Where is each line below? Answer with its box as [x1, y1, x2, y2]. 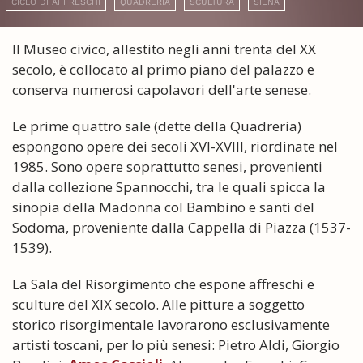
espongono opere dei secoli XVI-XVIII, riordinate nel [12, 136, 338, 156]
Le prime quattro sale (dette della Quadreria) [12, 116, 301, 135]
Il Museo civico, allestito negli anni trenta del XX [12, 39, 316, 58]
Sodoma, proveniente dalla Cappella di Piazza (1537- [12, 217, 351, 237]
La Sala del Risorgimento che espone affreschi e [12, 274, 314, 293]
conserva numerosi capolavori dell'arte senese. [12, 79, 311, 99]
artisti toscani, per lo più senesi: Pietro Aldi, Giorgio [12, 335, 340, 354]
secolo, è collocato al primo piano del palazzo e [12, 59, 314, 79]
